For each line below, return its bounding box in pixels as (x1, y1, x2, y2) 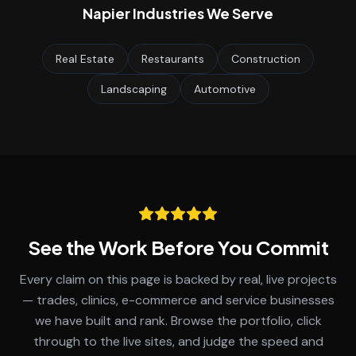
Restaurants (141, 52, 204, 66)
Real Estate (56, 52, 114, 66)
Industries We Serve (130, 4, 273, 22)
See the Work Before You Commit (27, 235, 329, 259)
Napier (83, 4, 130, 22)
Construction (231, 52, 300, 66)
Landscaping (100, 82, 167, 96)
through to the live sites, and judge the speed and (33, 333, 323, 350)
